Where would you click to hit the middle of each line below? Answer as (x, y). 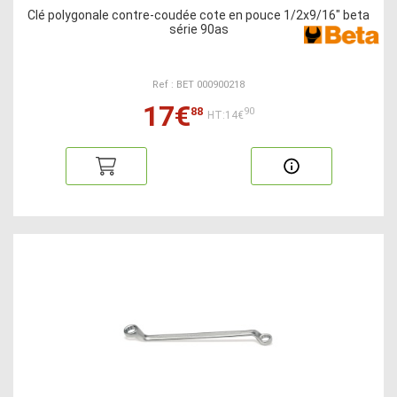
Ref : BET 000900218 (198, 85)
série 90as (198, 29)
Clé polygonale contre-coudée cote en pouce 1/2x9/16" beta (198, 15)
